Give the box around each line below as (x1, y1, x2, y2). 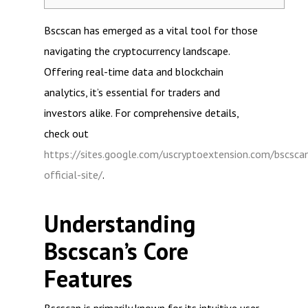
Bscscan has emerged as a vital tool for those (44, 23, 258, 37)
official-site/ (44, 168, 102, 181)
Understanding (44, 208, 196, 239)
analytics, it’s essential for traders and (44, 85, 220, 99)
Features (44, 263, 133, 294)
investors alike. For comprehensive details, (44, 106, 239, 120)
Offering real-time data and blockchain (44, 65, 223, 78)
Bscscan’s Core (44, 236, 188, 267)
